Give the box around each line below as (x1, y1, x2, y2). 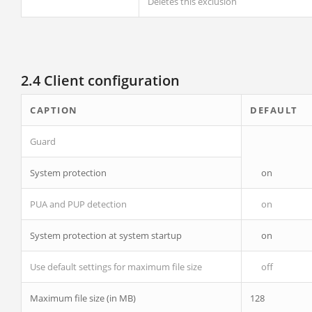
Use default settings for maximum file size (30, 260, 202, 273)
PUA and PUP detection (30, 198, 127, 210)
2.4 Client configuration (21, 71, 180, 90)
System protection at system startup (30, 229, 182, 242)
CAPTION (30, 104, 78, 116)
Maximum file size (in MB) (30, 292, 136, 304)
